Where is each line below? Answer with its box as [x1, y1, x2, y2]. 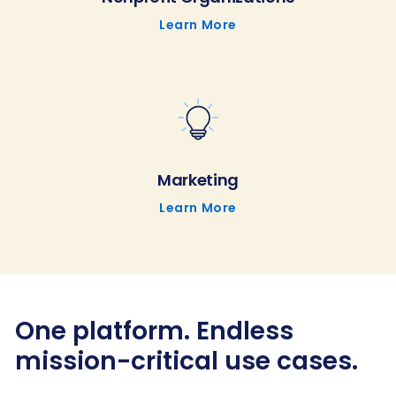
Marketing [157, 168, 239, 191]
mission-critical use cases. [15, 343, 359, 378]
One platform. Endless [15, 313, 294, 348]
